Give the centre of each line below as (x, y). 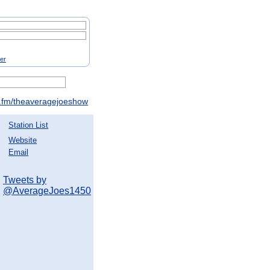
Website (23, 140)
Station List (29, 125)
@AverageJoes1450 (47, 191)
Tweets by (25, 180)
